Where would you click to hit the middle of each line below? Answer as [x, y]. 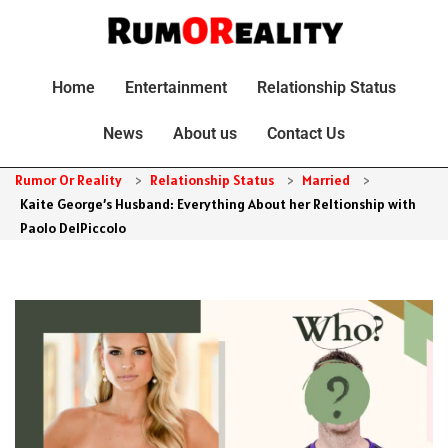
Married [326, 179]
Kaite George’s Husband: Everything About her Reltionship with [218, 203]
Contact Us [306, 133]
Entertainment [176, 87]
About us [205, 133]
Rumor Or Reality [68, 179]
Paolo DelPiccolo [73, 227]
